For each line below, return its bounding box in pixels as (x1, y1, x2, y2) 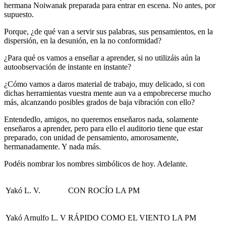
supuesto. (4, 10, 34, 19)
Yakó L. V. (6, 186, 40, 195)
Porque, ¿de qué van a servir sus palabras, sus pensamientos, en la (4, 27, 213, 36)
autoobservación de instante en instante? (4, 62, 131, 71)
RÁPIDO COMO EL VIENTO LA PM (68, 213, 196, 222)
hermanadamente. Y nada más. (4, 142, 101, 151)
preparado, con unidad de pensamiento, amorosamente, (4, 133, 179, 142)
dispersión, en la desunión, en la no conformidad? (4, 36, 161, 45)
